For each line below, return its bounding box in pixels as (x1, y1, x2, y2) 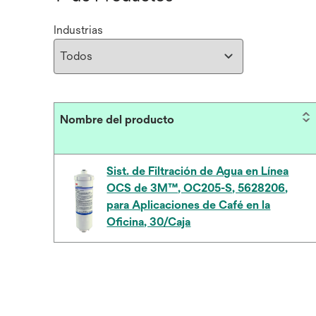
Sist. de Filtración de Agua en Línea (107, 164, 289, 178)
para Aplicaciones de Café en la (107, 198, 271, 212)
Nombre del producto (60, 113, 174, 126)
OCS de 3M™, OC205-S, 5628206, (107, 181, 288, 195)
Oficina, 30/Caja (107, 215, 191, 229)
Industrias (54, 23, 103, 37)
